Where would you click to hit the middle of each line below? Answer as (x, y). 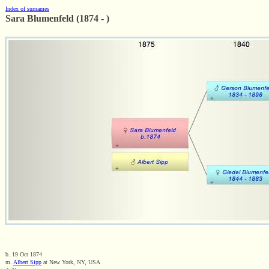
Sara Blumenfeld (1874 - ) (57, 18)
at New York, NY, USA (71, 262)
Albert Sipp (27, 262)
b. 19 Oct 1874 (24, 254)
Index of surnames (27, 9)
